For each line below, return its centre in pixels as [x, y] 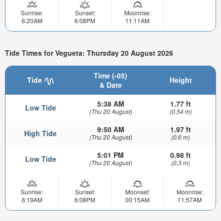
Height [181, 80]
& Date [110, 85]
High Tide [40, 133]
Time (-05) [110, 76]
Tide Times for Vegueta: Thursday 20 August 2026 [89, 53]
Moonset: [137, 192]
